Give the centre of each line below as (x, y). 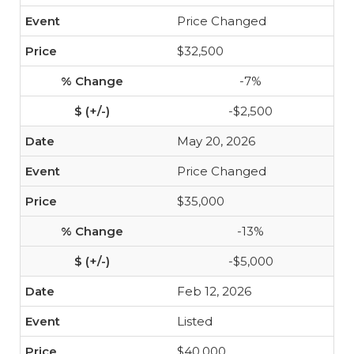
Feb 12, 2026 (214, 291)
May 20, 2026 (216, 141)
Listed (195, 321)
